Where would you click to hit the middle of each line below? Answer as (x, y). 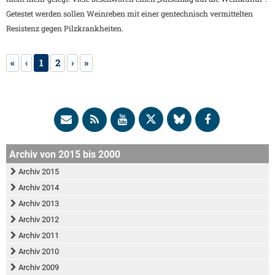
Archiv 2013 (39, 203)
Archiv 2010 (39, 251)
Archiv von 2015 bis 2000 (65, 154)
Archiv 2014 (39, 188)
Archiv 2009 (39, 267)
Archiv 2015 (39, 172)
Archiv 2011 (39, 235)
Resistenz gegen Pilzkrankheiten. (65, 29)
